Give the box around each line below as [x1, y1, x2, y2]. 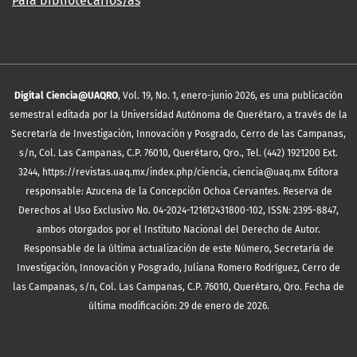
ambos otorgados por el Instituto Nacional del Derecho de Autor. [37, 224, 320, 236]
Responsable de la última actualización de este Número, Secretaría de [23, 243, 334, 255]
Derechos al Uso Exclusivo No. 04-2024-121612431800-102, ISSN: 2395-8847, [18, 205, 339, 217]
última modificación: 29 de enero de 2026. [88, 300, 269, 312]
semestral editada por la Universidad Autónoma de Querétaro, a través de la [10, 109, 347, 121]
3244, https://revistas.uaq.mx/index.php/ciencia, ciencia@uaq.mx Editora [18, 167, 339, 178]
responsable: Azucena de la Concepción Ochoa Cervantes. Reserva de [25, 186, 332, 198]
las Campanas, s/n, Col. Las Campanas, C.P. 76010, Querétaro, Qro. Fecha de [13, 281, 344, 293]
